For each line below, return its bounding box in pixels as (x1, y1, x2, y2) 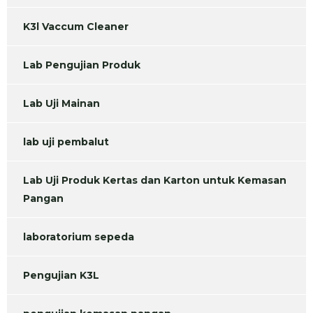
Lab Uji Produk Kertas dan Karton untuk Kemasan (23, 174, 286, 187)
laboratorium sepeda (23, 231, 134, 244)
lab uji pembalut (23, 136, 109, 149)
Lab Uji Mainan (23, 97, 100, 110)
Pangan (23, 192, 64, 205)
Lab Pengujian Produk (23, 59, 140, 72)
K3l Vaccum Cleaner (23, 20, 129, 34)
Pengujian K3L (23, 269, 99, 282)
